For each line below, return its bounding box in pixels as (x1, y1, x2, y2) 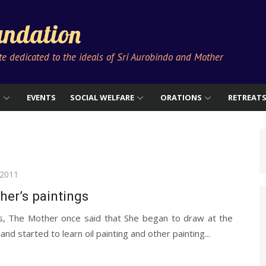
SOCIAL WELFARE (70, 92, 134, 103)
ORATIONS (160, 92, 202, 103)
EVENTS (27, 92, 56, 103)
